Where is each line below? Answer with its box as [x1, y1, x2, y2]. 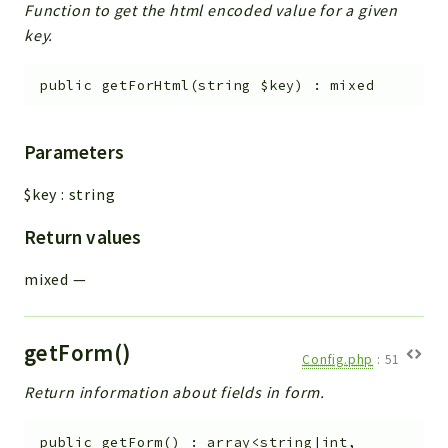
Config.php [302, 351, 374, 369]
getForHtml [101, 76, 190, 94]
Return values [24, 225, 142, 250]
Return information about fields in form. [24, 382, 325, 403]
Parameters [24, 140, 124, 165]
